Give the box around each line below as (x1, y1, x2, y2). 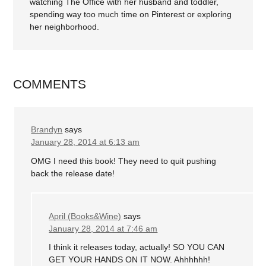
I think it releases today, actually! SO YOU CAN (49, 242, 225, 252)
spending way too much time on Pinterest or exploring (30, 9, 232, 20)
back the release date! (31, 168, 115, 178)
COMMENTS (13, 77, 87, 91)
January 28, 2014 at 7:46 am (49, 223, 158, 233)
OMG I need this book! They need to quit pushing (31, 156, 217, 166)
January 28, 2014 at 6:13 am (31, 137, 140, 147)
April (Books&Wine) (49, 211, 122, 221)
